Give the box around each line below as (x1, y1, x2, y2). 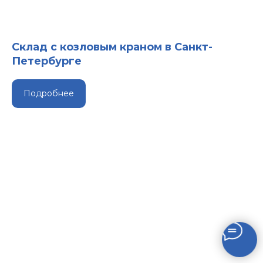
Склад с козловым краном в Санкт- (12, 40, 213, 53)
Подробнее (23, 87, 74, 99)
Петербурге (12, 54, 82, 68)
